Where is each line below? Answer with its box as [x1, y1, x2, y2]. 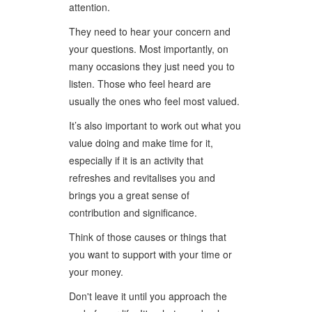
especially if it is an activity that [69, 153, 203, 167]
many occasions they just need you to [69, 58, 235, 73]
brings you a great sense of [69, 187, 189, 202]
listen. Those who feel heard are [69, 76, 211, 91]
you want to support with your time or [69, 247, 232, 261]
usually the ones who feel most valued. [69, 93, 240, 108]
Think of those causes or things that [69, 229, 226, 244]
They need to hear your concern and [69, 24, 231, 38]
